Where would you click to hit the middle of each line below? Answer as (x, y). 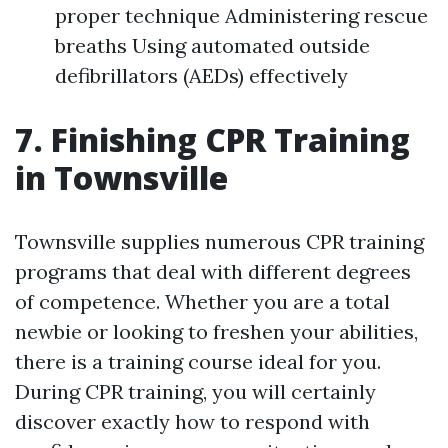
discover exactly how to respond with (192, 422)
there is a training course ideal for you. (198, 362)
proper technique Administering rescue (241, 16)
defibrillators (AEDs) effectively (201, 76)
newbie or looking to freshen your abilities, (216, 332)
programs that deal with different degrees (213, 272)
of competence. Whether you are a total (202, 302)
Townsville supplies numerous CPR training (219, 242)
